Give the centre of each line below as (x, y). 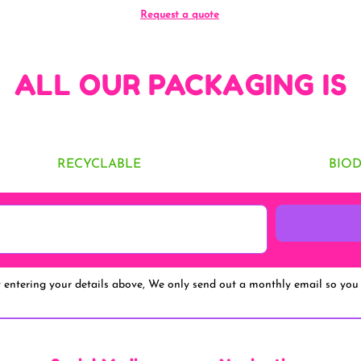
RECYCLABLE (99, 164)
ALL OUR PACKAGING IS (180, 84)
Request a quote (180, 15)
